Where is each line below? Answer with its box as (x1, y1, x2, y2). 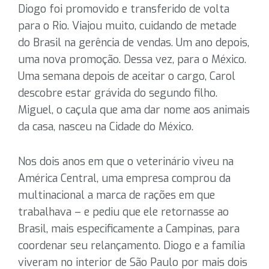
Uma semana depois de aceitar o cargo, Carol (18, 69, 235, 83)
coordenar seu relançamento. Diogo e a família (18, 238, 245, 253)
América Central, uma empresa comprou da (18, 171, 231, 186)
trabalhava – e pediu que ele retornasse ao (18, 205, 229, 219)
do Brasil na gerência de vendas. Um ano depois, (18, 35, 249, 50)
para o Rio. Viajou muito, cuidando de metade (18, 19, 237, 33)
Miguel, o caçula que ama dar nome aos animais (18, 103, 250, 117)
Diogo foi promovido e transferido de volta (18, 2, 229, 16)
